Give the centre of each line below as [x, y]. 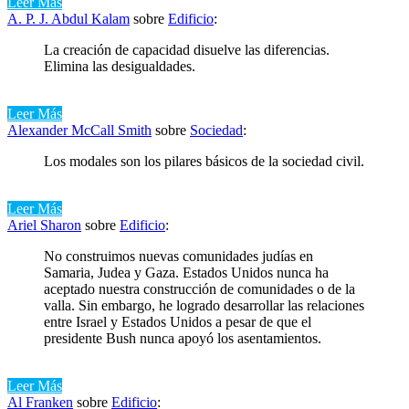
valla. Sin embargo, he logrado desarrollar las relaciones [204, 305]
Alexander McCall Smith [79, 130]
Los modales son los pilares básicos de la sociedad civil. [204, 161]
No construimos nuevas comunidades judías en [178, 256]
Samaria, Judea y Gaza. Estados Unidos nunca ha [186, 272]
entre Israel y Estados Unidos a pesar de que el [178, 321]
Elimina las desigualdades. [120, 66]
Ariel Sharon [44, 225]
